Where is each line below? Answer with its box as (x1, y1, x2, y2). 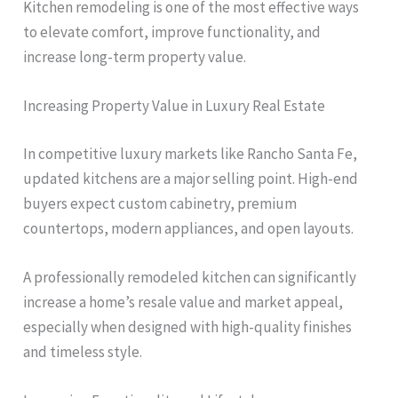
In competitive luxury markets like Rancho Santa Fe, (23, 143, 358, 163)
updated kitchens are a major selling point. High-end (23, 168, 359, 188)
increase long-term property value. (23, 46, 247, 67)
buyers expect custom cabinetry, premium (23, 193, 298, 213)
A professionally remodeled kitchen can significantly (23, 267, 357, 287)
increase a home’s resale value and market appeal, (23, 291, 344, 312)
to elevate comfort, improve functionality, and (23, 21, 322, 42)
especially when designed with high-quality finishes (23, 316, 353, 337)
